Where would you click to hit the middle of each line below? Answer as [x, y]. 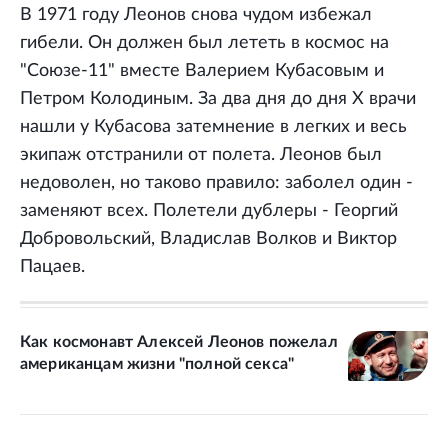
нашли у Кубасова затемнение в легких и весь [213, 126]
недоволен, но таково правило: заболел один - [216, 182]
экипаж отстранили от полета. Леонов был [201, 154]
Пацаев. [52, 266]
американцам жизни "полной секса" [157, 363]
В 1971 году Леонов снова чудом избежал [196, 14]
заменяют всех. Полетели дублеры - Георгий [209, 210]
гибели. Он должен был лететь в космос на [204, 42]
